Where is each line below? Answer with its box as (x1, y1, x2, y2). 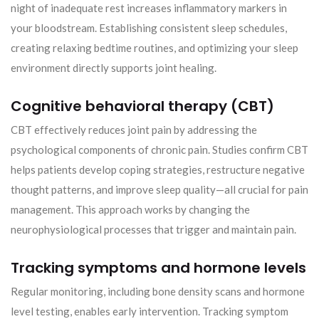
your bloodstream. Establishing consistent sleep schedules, (11, 21, 287, 34)
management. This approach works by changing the (11, 202, 250, 216)
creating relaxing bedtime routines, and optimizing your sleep (11, 41, 298, 54)
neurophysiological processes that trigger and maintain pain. (11, 222, 296, 236)
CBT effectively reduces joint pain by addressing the (11, 122, 257, 136)
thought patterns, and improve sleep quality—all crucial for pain (11, 182, 308, 196)
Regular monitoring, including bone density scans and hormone (11, 284, 305, 298)
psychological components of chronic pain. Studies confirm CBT (11, 142, 308, 156)
